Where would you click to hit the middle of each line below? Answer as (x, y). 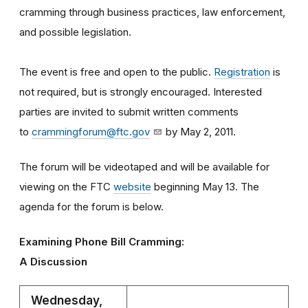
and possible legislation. (75, 32)
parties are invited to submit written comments (129, 111)
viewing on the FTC (66, 186)
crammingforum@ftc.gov (91, 131)
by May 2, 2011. (199, 131)
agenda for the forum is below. (91, 206)
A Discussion (53, 261)
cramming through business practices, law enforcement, (152, 12)
